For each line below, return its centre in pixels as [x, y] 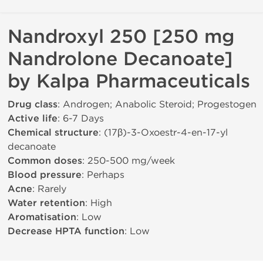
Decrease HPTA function [66, 231]
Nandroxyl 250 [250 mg [121, 37]
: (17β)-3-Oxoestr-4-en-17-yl [163, 132]
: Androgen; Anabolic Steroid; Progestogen [157, 104]
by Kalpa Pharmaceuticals [129, 81]
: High [99, 203]
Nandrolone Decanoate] [120, 59]
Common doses [45, 161]
